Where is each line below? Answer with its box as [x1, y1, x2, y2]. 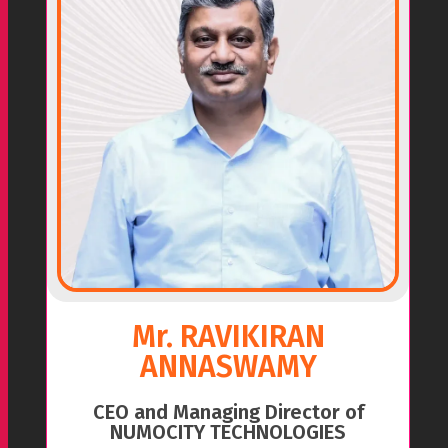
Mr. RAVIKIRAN [131, 319, 325, 355]
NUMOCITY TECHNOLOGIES [110, 420, 346, 444]
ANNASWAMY [139, 349, 317, 385]
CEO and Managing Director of [92, 400, 364, 424]
